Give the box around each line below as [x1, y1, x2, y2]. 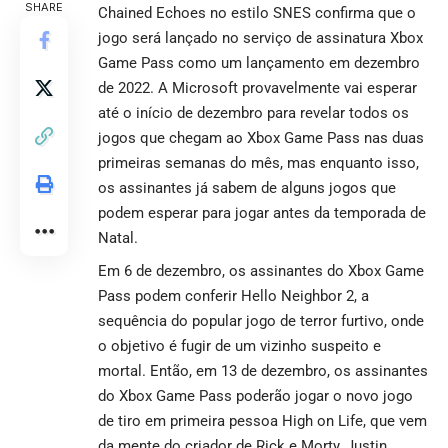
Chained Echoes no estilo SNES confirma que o [98, 3, 416, 22]
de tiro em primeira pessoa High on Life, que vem [98, 411, 427, 430]
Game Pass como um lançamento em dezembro [98, 53, 420, 72]
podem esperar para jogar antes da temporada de [98, 203, 426, 222]
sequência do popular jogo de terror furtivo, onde [98, 311, 424, 330]
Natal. [98, 228, 138, 247]
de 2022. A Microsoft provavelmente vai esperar [98, 78, 417, 97]
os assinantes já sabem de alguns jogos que [98, 178, 396, 197]
